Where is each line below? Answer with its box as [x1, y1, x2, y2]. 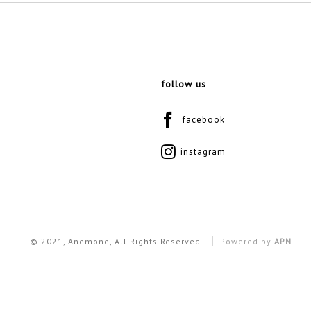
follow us [160, 78, 206, 90]
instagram [180, 145, 226, 158]
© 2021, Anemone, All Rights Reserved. [30, 236, 205, 246]
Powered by [220, 236, 274, 246]
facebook [182, 113, 225, 126]
